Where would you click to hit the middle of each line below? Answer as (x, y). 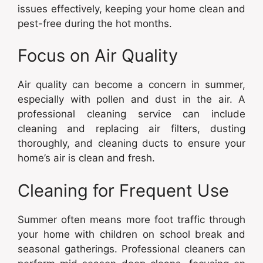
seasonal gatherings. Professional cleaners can (131, 249)
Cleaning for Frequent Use (123, 190)
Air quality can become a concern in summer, (131, 85)
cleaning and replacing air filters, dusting (131, 129)
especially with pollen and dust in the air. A (131, 99)
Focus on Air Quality (98, 55)
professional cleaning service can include (131, 114)
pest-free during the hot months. (95, 23)
